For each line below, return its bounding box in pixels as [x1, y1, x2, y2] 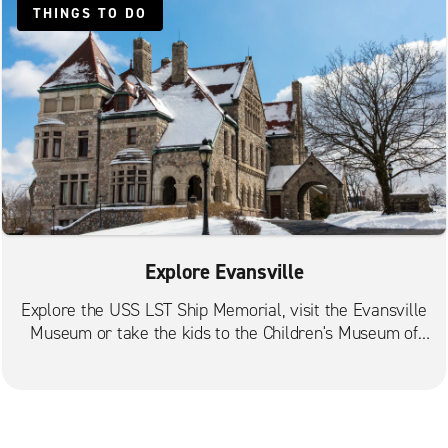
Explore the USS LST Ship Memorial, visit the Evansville [20, 297, 428, 322]
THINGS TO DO [33, 4, 147, 23]
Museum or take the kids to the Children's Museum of [30, 320, 418, 345]
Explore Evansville [144, 257, 304, 286]
